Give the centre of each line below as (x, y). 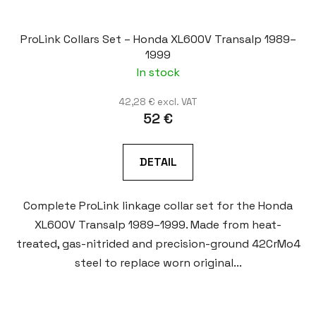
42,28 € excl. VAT (158, 102)
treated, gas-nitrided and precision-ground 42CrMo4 (158, 244)
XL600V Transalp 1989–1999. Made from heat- (158, 225)
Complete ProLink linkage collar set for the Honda (158, 206)
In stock (158, 73)
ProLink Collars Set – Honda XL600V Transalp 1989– (158, 39)
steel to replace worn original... (158, 263)
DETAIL (158, 162)
